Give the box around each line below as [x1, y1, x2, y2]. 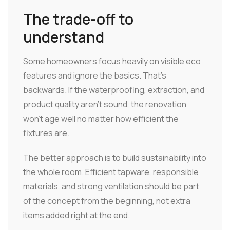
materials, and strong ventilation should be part [23, 180, 199, 192]
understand [23, 27, 104, 47]
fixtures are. [23, 127, 69, 139]
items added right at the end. [23, 209, 130, 221]
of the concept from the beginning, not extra [23, 195, 190, 206]
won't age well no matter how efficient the [23, 112, 179, 124]
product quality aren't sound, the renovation [23, 98, 186, 110]
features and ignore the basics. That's [23, 69, 166, 81]
